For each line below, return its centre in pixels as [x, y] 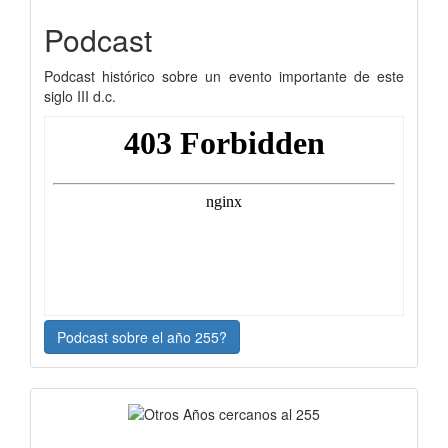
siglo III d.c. [80, 95]
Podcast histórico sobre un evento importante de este [224, 75]
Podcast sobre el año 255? [142, 336]
